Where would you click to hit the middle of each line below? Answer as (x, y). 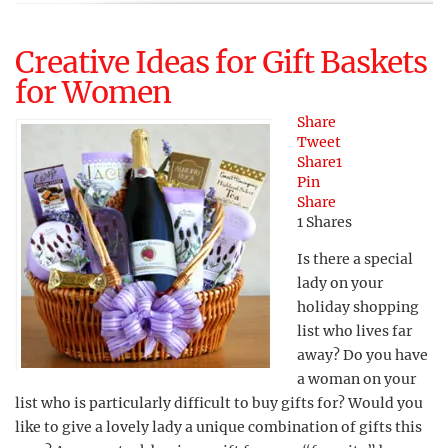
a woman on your (356, 379)
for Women (93, 92)
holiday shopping (358, 307)
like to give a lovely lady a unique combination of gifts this (218, 427)
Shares (329, 222)
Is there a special (355, 259)
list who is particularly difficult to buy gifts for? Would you (219, 403)
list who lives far (354, 331)
